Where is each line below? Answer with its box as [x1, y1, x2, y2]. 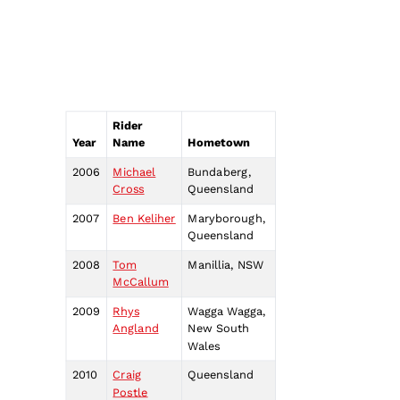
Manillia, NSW [187, 258, 264, 272]
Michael [112, 165, 156, 179]
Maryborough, [187, 212, 265, 226]
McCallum [112, 275, 169, 289]
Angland [112, 321, 159, 336]
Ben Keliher [112, 212, 176, 226]
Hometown [187, 136, 250, 150]
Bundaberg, [187, 165, 251, 179]
